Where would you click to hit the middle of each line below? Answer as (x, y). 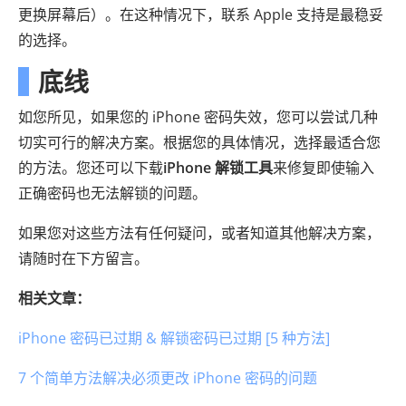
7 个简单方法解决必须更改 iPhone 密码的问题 (168, 378)
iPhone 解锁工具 (218, 168)
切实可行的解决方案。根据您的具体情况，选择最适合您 (199, 143)
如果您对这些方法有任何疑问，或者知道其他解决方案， (199, 233)
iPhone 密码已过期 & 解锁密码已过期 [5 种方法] (174, 338)
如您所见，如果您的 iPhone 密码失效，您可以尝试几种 (198, 117)
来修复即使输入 (324, 168)
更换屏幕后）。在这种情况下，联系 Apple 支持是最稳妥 (201, 15)
